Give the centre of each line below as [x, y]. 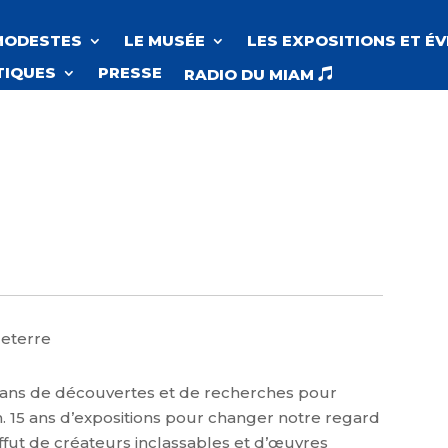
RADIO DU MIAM [251, 74]
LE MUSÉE [165, 40]
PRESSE [130, 72]
